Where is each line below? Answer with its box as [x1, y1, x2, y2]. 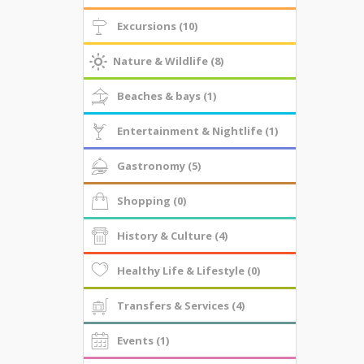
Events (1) [116, 333, 169, 348]
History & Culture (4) [116, 228, 227, 243]
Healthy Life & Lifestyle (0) [116, 263, 260, 278]
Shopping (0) [116, 193, 186, 208]
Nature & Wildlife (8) [113, 54, 224, 68]
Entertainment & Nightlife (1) [116, 123, 278, 138]
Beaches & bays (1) [116, 89, 216, 103]
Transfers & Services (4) [116, 298, 245, 313]
